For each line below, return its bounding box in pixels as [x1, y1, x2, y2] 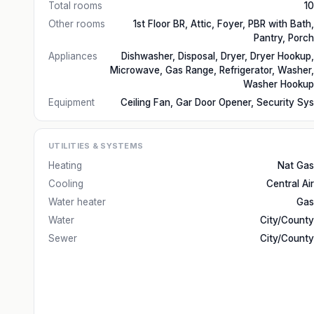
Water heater [48, 196, 106, 207]
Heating [48, 160, 82, 171]
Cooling [48, 178, 83, 189]
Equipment [48, 97, 95, 108]
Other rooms [48, 18, 105, 29]
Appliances [48, 50, 97, 62]
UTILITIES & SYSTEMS [48, 141, 144, 151]
